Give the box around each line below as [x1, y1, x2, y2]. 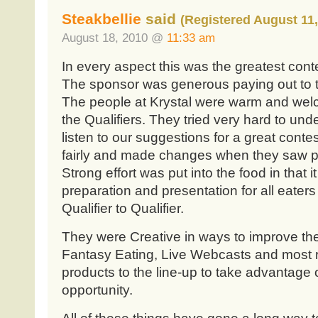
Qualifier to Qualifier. [61, 201, 184, 216]
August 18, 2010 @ [61, 31, 167, 45]
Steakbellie [61, 11, 141, 28]
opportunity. [61, 283, 133, 298]
